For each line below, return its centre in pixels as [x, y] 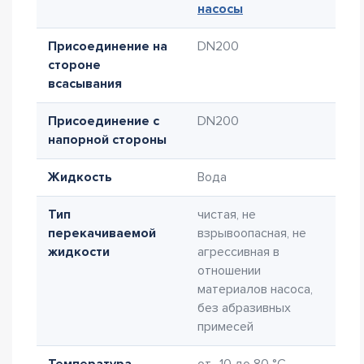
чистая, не [227, 214]
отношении [229, 271]
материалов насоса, [255, 289]
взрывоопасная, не [252, 233]
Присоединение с [104, 121]
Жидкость [80, 177]
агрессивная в [238, 252]
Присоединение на [108, 46]
